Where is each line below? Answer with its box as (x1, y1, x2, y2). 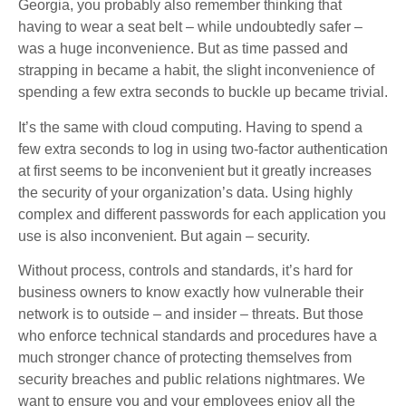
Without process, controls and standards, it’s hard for (18, 262, 353, 278)
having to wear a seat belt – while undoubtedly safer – (18, 19, 362, 35)
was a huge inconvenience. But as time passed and (18, 41, 348, 57)
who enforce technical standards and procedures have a (18, 327, 377, 343)
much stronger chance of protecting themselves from (18, 349, 352, 365)
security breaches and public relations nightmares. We (18, 371, 365, 387)
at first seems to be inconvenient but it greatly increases (18, 162, 372, 179)
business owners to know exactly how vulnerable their (18, 284, 363, 300)
